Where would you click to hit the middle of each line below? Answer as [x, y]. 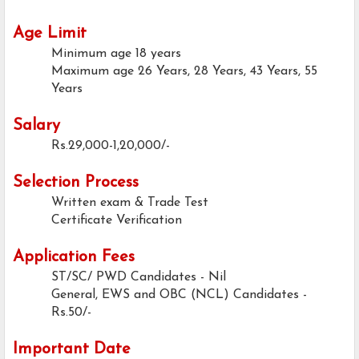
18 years [158, 54]
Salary [36, 126]
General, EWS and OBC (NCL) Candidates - [179, 295]
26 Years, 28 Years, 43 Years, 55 [228, 72]
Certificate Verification [117, 221]
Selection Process [76, 183]
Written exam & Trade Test [130, 203]
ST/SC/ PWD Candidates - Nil [139, 278]
